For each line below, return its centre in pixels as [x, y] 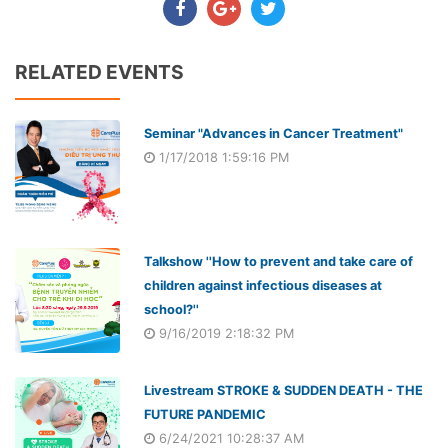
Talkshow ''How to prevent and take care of [278, 261]
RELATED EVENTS [99, 72]
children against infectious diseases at [262, 285]
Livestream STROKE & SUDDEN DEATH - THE [283, 390]
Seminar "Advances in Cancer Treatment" [273, 133]
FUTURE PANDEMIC [204, 414]
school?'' [171, 309]
